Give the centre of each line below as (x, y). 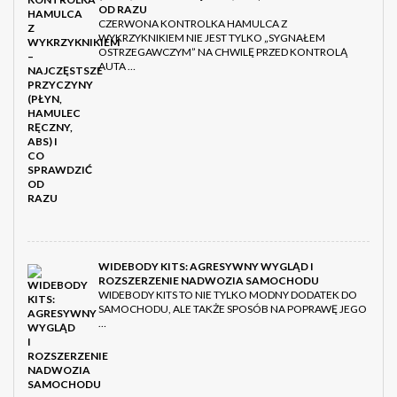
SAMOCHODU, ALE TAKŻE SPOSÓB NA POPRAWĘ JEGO (233, 309)
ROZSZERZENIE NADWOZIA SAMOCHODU (209, 281)
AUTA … (117, 66)
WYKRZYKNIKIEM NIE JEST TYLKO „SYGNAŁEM (212, 38)
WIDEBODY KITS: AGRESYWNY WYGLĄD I (206, 267)
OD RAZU (123, 10)
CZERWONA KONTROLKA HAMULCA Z (193, 24)
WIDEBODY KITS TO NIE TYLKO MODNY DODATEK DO (228, 295)
